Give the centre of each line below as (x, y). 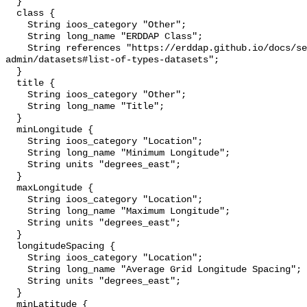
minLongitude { (11, 130)
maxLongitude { (11, 188)
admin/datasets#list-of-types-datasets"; (112, 60)
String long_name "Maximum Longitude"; (16, 212)
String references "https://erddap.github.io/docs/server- (16, 49)
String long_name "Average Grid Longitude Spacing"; (16, 270)
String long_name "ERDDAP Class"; (16, 37)
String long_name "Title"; (16, 107)
